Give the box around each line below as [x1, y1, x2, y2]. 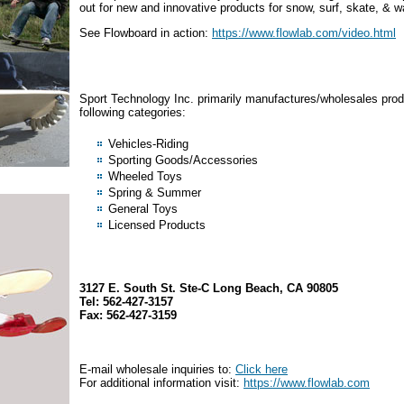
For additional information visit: [79, 376, 243, 390]
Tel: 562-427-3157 [79, 295, 173, 308]
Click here [235, 363, 288, 376]
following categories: [79, 106, 186, 119]
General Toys [108, 202, 178, 216]
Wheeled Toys [108, 170, 182, 183]
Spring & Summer [108, 186, 201, 199]
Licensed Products [108, 218, 206, 232]
